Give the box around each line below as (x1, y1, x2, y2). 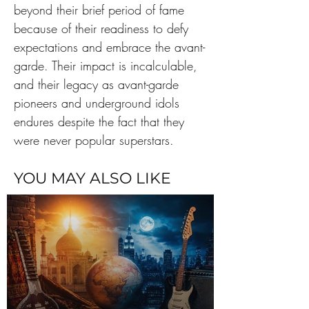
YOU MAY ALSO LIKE (14, 169, 171, 188)
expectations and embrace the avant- (14, 39, 205, 55)
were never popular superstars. (14, 132, 174, 148)
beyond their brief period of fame (14, 1, 188, 18)
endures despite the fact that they (14, 113, 188, 130)
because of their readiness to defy (14, 20, 192, 37)
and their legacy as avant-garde (14, 76, 183, 92)
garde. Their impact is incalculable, (14, 57, 201, 74)
